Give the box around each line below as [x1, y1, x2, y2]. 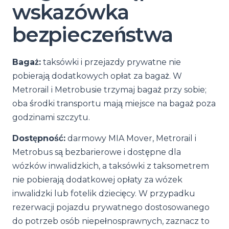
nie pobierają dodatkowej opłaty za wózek [12, 175, 182, 185]
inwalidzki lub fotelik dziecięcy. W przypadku [12, 189, 195, 198]
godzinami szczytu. [12, 112, 90, 122]
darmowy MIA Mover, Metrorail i [65, 133, 196, 143]
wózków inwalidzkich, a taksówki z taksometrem [12, 161, 209, 171]
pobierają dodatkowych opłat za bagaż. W [12, 71, 182, 81]
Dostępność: [12, 133, 65, 143]
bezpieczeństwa [12, 22, 173, 47]
